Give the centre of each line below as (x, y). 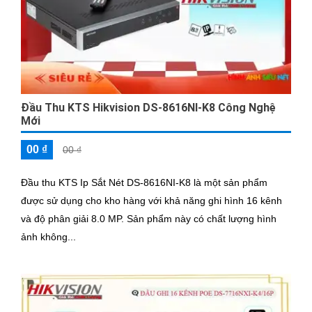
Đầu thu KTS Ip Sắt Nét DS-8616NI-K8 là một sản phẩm (144, 182)
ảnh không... (48, 236)
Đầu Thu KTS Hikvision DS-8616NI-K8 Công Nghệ (148, 107)
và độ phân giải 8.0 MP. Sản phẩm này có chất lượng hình (74, 218)
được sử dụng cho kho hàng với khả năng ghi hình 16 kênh (151, 200)
